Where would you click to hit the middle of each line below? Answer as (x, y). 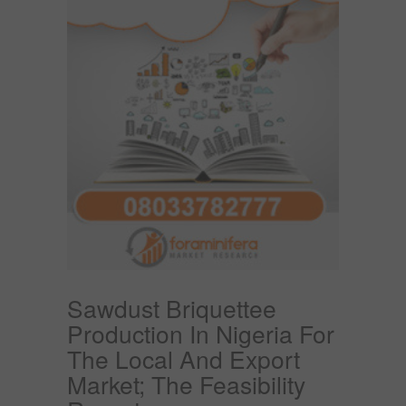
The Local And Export (184, 358)
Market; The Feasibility (186, 383)
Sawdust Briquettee (172, 307)
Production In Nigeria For (201, 333)
